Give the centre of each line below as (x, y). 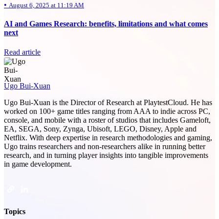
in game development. (38, 164)
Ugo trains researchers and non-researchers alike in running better (105, 146)
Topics (15, 211)
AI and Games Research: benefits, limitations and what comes (106, 24)
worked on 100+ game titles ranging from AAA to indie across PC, (107, 111)
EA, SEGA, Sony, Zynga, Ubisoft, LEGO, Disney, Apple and (100, 129)
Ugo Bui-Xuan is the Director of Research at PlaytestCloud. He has (108, 102)
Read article (22, 52)
